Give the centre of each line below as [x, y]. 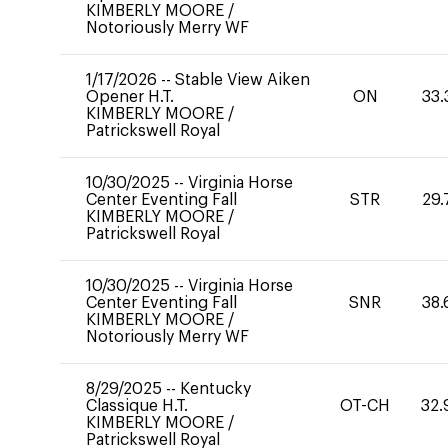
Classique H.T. [137, 406]
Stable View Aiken [242, 80]
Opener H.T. [130, 97]
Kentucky [215, 389]
